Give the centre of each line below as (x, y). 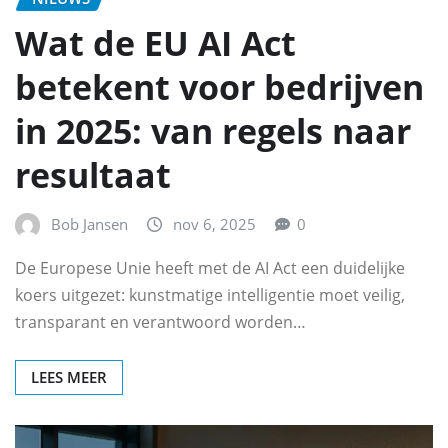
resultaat (93, 174)
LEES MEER (69, 376)
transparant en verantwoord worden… (160, 321)
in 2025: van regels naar (213, 130)
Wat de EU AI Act (155, 42)
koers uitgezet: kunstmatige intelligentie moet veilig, (210, 294)
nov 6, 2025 (214, 223)
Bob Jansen (89, 223)
